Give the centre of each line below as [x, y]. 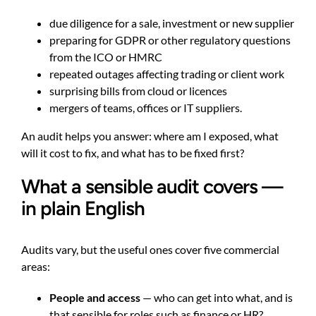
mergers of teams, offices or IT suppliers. [146, 108]
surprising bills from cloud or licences [138, 91]
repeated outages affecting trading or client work [167, 74]
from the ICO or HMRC [106, 57]
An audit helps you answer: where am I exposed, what [150, 136]
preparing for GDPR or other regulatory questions [170, 40]
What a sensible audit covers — [152, 187]
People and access [95, 297]
